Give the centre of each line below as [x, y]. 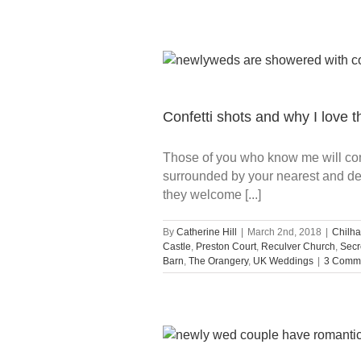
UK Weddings [283, 261]
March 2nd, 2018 [284, 232]
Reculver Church [298, 246]
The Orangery [218, 261]
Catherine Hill [207, 232]
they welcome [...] [212, 194]
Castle [177, 246]
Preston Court [226, 246]
